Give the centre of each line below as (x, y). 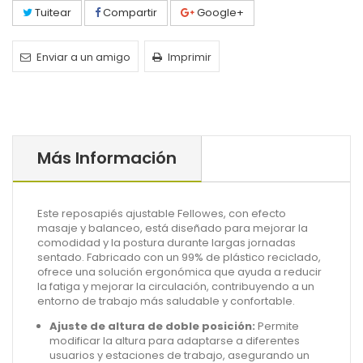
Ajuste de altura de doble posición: (152, 326)
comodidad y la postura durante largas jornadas (167, 243)
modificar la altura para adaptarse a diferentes (175, 341)
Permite (277, 326)
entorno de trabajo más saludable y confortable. (166, 301)
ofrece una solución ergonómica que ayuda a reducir (179, 272)
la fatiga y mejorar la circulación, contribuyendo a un (176, 286)
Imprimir (190, 57)
